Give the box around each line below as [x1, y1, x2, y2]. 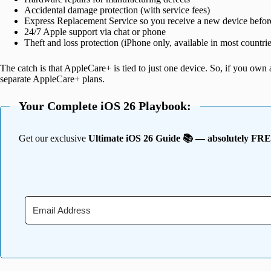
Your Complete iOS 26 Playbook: [19, 99, 191, 113]
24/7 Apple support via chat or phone [24, 27, 166, 38]
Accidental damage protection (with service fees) [24, 5, 210, 16]
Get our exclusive [19, 133, 88, 144]
